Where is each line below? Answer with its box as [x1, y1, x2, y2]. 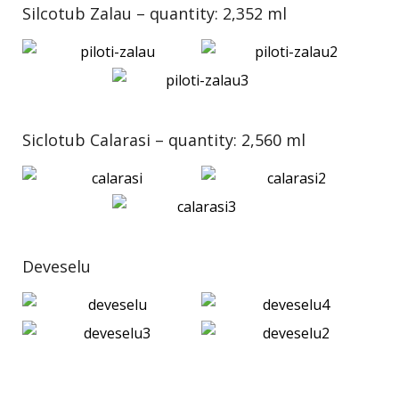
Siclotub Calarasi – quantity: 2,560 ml [22, 129, 305, 151]
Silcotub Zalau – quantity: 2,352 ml [22, 3, 287, 24]
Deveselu [22, 256, 91, 277]
